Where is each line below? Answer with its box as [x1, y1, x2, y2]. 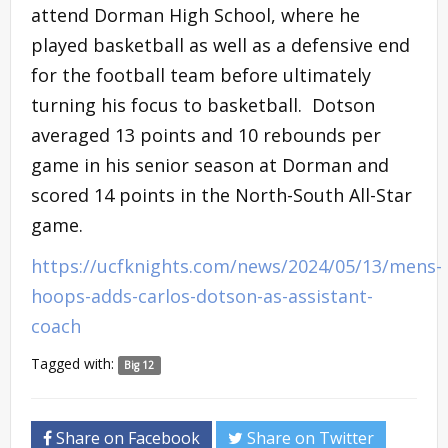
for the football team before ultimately [31, 62, 371, 87]
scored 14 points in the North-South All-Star [31, 182, 412, 207]
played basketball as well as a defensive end [31, 32, 410, 57]
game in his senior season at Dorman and [31, 152, 389, 177]
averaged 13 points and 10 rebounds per [31, 122, 381, 147]
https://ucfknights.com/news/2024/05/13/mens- [31, 253, 442, 278]
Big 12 [124, 357, 155, 372]
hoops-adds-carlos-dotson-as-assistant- [31, 283, 373, 308]
